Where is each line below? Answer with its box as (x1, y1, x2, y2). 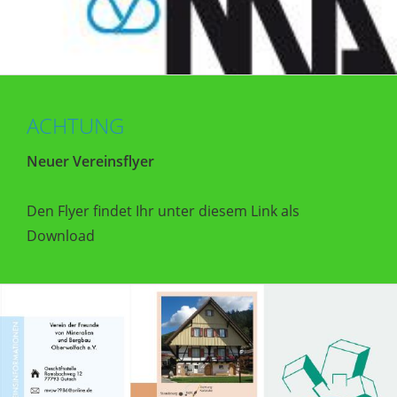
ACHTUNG (27, 110, 124, 140)
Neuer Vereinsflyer (27, 151, 154, 171)
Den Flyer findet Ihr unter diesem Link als (27, 200, 300, 221)
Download (27, 225, 95, 245)
